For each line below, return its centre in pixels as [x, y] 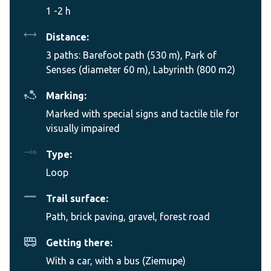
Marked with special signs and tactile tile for [142, 113]
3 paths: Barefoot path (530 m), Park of [131, 55]
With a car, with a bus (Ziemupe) [116, 260]
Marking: [66, 95]
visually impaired [83, 128]
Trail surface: [77, 198]
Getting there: [79, 242]
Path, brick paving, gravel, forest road [128, 216]
